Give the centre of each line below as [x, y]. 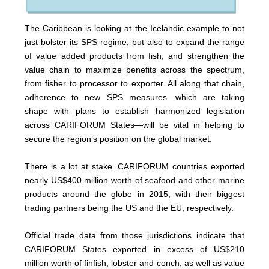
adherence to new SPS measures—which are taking [134, 98]
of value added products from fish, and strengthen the [134, 56]
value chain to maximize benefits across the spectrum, [134, 70]
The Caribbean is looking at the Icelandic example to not [134, 29]
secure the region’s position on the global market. [119, 139]
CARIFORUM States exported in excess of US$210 [134, 249]
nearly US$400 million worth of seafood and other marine [134, 180]
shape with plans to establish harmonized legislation [134, 111]
